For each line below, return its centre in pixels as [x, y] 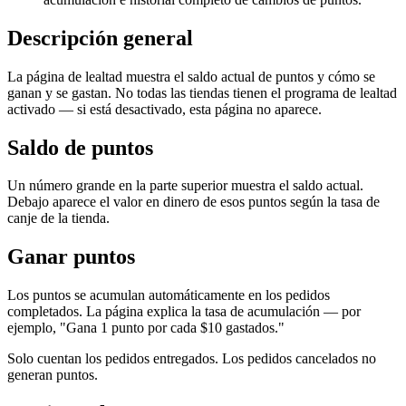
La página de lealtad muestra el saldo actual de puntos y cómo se [191, 76]
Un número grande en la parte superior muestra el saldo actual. [185, 186]
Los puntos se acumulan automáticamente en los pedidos [169, 295]
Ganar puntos [71, 257]
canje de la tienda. [58, 218]
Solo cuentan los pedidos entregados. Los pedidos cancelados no [192, 359]
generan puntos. [53, 375]
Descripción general [100, 38]
